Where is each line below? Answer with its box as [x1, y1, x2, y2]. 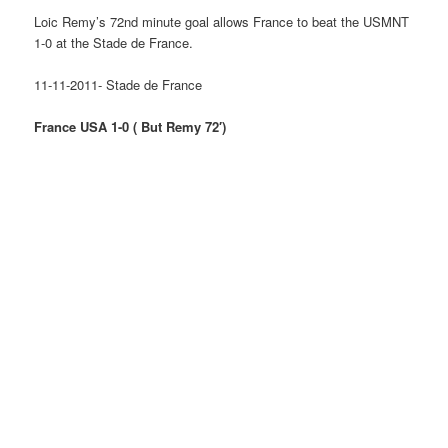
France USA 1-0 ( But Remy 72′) [34, 116, 227, 136]
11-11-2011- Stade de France [34, 74, 203, 94]
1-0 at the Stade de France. [34, 32, 194, 52]
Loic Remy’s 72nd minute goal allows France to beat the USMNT [34, 11, 410, 31]
